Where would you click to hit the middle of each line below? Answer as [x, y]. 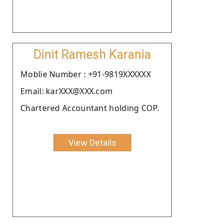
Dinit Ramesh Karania [92, 54]
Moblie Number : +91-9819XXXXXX [86, 74]
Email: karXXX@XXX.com [67, 91]
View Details [92, 142]
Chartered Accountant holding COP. [90, 108]
